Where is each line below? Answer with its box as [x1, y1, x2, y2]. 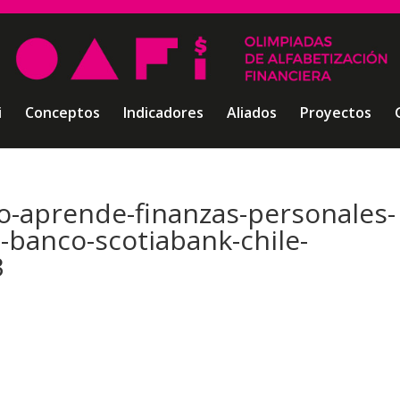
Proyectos [299, 103, 371, 122]
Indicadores [122, 103, 204, 122]
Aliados [226, 103, 277, 122]
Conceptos [24, 103, 100, 122]
